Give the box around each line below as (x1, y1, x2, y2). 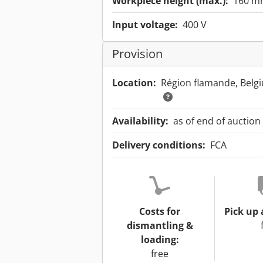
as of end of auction (173, 114, 261, 128)
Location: (112, 76, 156, 90)
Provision (112, 46, 163, 62)
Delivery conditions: (112, 139, 205, 152)
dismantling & (126, 219, 193, 232)
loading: (140, 233, 179, 247)
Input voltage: (112, 18, 178, 32)
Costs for (139, 205, 180, 218)
